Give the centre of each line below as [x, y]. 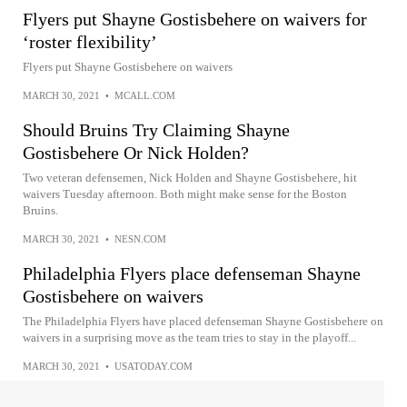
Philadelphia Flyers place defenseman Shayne [192, 273]
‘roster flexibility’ [90, 42]
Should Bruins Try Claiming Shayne [156, 130]
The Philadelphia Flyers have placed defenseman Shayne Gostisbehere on [203, 321]
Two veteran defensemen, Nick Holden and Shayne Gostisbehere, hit [190, 178]
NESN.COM [140, 239]
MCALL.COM [145, 95]
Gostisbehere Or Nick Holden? [136, 153]
